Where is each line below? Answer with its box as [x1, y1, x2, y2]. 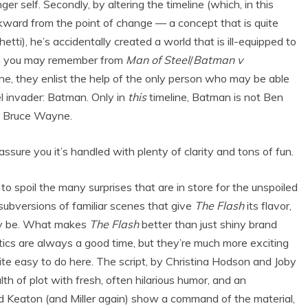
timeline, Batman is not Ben [146, 90, 283, 104]
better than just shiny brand [139, 217, 277, 232]
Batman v [193, 53, 243, 67]
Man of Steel [126, 53, 190, 67]
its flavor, [244, 199, 291, 213]
